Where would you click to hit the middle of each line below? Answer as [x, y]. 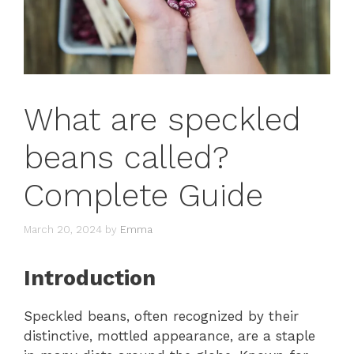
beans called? [126, 158]
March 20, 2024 [63, 229]
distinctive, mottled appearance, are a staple [169, 335]
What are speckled [162, 120]
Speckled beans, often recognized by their [161, 316]
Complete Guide [143, 196]
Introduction [90, 278]
